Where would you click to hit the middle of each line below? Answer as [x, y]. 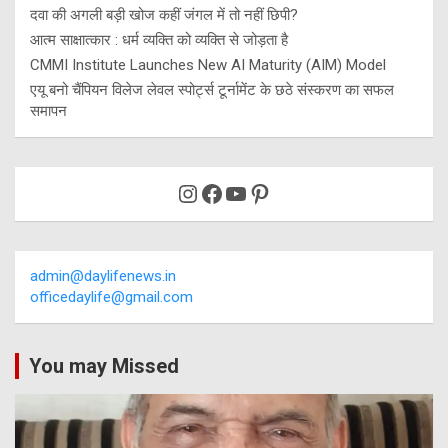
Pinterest [296, 192]
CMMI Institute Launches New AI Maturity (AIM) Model [208, 64]
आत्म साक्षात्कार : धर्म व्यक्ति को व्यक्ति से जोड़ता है [159, 39]
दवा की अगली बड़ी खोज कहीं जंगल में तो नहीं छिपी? [164, 14]
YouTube [270, 192]
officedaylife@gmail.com [111, 296]
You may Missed [104, 365]
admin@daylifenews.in [103, 275]
